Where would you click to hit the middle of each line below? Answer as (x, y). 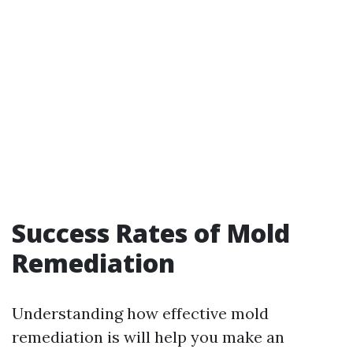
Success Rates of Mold (151, 232)
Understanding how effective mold (140, 313)
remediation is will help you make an (148, 336)
